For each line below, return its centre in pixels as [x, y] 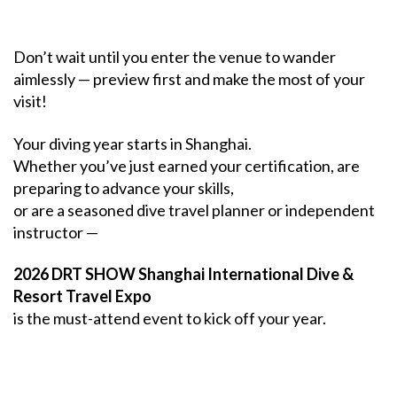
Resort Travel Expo [82, 296]
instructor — [56, 232]
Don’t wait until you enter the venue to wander [175, 57]
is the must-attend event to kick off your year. [170, 319]
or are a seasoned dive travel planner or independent [194, 210]
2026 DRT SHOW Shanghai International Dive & [183, 274]
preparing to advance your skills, [124, 187]
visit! [30, 101]
